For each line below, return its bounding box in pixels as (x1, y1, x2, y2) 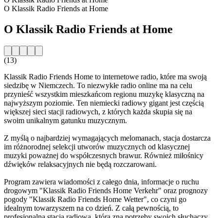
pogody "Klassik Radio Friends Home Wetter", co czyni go (4, 195, 186, 203)
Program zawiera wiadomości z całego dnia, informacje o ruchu (4, 177, 199, 186)
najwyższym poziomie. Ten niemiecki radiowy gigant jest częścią (4, 98, 204, 107)
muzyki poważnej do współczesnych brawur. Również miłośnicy (4, 151, 203, 160)
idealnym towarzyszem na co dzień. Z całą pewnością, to (4, 203, 179, 212)
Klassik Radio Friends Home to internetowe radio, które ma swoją (4, 72, 207, 81)
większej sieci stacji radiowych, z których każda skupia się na (4, 107, 192, 116)
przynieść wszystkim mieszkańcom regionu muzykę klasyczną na (4, 90, 204, 98)
